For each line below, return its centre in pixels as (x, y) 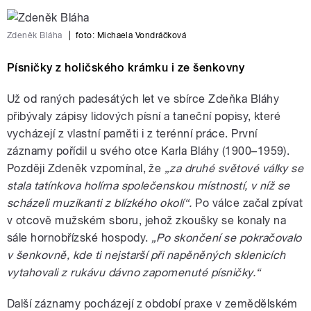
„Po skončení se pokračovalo (226, 238)
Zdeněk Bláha (36, 36)
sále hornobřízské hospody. (79, 238)
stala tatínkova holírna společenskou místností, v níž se (149, 186)
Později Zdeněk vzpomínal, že (86, 169)
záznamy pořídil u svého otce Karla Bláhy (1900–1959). (149, 151)
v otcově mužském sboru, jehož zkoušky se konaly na (147, 221)
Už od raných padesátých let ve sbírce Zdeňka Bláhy (143, 99)
